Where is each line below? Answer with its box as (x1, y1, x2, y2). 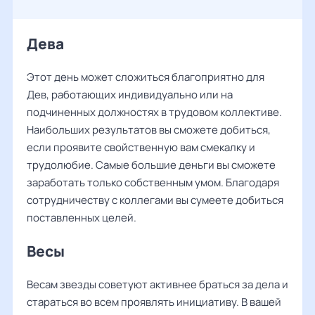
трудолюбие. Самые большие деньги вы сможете (27, 157, 276, 172)
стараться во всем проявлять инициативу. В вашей (27, 295, 281, 309)
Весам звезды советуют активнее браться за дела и (27, 277, 288, 292)
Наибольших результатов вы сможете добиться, (27, 122, 271, 137)
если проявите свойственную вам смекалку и (27, 140, 255, 155)
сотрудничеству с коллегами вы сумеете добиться (27, 193, 283, 207)
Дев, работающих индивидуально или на (27, 87, 233, 102)
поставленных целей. (27, 210, 136, 225)
